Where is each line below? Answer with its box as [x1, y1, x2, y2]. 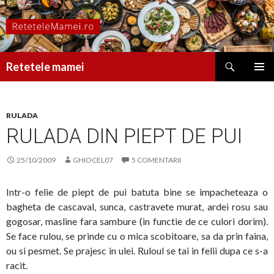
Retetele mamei [6, 60, 84, 74]
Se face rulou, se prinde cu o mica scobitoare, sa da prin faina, [6, 230, 268, 242]
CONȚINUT [6, 97, 52, 108]
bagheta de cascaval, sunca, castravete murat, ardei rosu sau [6, 201, 268, 213]
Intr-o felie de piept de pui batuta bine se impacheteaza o [6, 186, 268, 198]
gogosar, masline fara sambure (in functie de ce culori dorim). [6, 215, 268, 228]
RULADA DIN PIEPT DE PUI [6, 124, 242, 149]
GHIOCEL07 [73, 155, 113, 165]
